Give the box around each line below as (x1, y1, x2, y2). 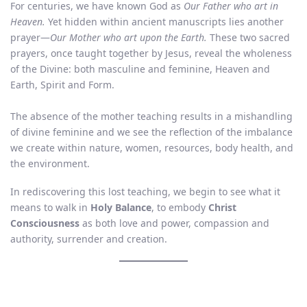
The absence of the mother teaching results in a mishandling (10, 110, 293, 123)
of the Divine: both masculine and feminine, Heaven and (10, 62, 270, 76)
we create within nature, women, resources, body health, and (10, 141, 293, 155)
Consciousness (10, 217, 79, 230)
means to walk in (10, 201, 90, 214)
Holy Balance (90, 201, 151, 214)
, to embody (151, 201, 208, 214)
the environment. (10, 157, 90, 171)
